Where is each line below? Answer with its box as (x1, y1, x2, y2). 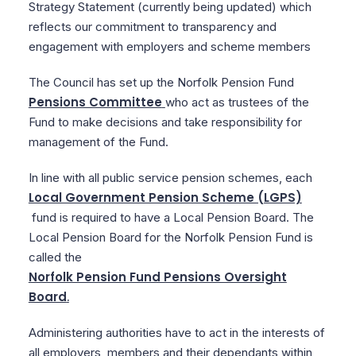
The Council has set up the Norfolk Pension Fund (28, 75, 297, 90)
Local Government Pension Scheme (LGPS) (28, 189, 302, 206)
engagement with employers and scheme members (28, 39, 311, 54)
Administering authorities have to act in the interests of (28, 325, 325, 340)
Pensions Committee (28, 94, 162, 110)
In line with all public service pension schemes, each (28, 170, 315, 185)
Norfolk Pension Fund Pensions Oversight (28, 269, 287, 285)
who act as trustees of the (164, 95, 309, 110)
